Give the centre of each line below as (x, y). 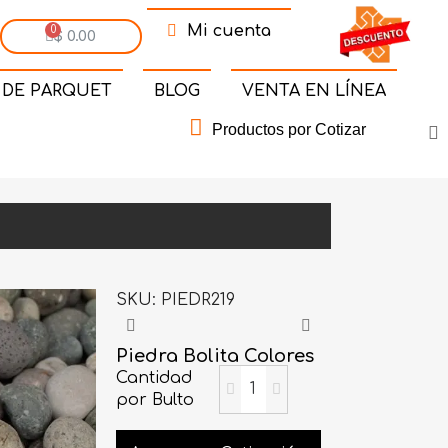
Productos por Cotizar (288, 129)
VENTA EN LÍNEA (313, 90)
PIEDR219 (198, 299)
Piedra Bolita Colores (215, 355)
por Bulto (155, 400)
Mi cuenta (228, 31)
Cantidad (154, 378)
